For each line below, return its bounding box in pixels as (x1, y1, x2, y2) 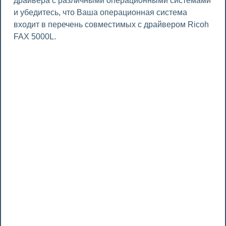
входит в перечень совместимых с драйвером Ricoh (14, 20, 209, 29)
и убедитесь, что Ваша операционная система (14, 8, 187, 17)
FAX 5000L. (14, 32, 56, 41)
